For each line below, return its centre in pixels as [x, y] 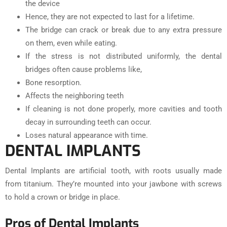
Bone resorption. [53, 82]
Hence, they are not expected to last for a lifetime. [110, 16]
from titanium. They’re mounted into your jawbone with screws [113, 184]
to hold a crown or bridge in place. [63, 197]
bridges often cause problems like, [84, 69]
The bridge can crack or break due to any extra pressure [124, 30]
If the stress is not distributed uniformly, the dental [124, 56]
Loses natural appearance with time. [87, 135]
